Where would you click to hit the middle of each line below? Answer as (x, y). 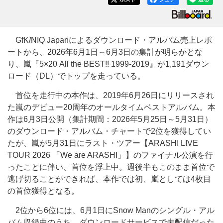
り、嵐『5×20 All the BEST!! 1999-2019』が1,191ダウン (108, 64)
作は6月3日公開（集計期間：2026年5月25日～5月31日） (110, 119)
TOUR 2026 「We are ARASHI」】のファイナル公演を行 (110, 155)
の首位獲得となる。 (43, 191)
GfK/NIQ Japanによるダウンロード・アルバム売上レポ (110, 40)
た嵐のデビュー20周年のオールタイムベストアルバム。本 (111, 107)
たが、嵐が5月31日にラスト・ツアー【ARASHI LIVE (103, 143)
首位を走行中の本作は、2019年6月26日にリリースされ (111, 95)
